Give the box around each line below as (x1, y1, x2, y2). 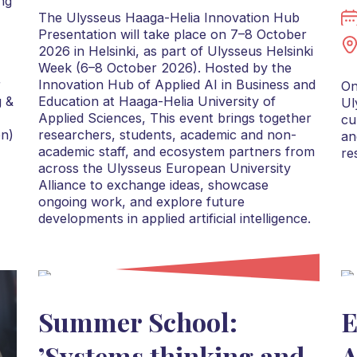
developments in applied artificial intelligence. (37, 210, 311, 227)
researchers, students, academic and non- (37, 127, 296, 143)
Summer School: (37, 304, 237, 339)
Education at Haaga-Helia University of (37, 93, 276, 110)
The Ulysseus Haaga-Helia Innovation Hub (37, 10, 300, 26)
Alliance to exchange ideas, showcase (37, 177, 269, 194)
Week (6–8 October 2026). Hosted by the (37, 60, 292, 76)
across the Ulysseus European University (37, 160, 291, 177)
